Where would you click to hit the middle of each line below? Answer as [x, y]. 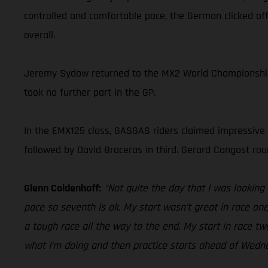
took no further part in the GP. [90, 92]
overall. [39, 35]
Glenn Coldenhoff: [63, 188]
